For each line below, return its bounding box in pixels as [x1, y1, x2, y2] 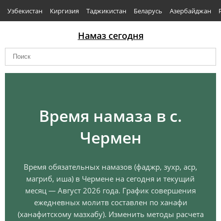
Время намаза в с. [39, 105, 182, 126]
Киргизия [50, 6, 79, 15]
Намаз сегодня [77, 30, 144, 41]
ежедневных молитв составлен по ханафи [34, 197, 187, 207]
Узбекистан [7, 6, 42, 15]
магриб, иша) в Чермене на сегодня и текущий [26, 174, 195, 184]
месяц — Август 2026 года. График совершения [25, 185, 196, 195]
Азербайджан [170, 6, 211, 15]
